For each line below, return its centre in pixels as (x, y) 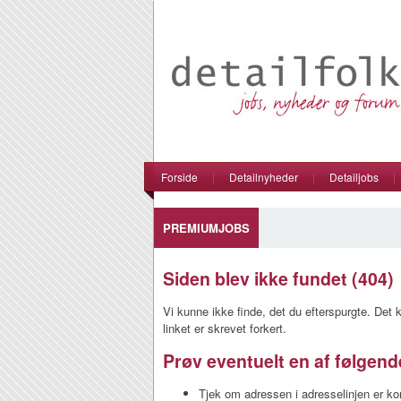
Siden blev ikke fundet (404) (278, 278)
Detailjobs (354, 177)
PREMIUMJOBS (206, 228)
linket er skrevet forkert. (225, 328)
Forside (179, 177)
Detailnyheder (264, 177)
